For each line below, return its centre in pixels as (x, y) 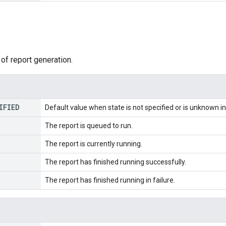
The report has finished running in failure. (110, 180)
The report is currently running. (94, 144)
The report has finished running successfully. (116, 162)
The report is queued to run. (89, 125)
